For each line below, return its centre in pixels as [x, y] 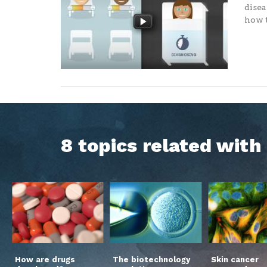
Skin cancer [235, 260]
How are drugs [45, 260]
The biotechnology [152, 260]
